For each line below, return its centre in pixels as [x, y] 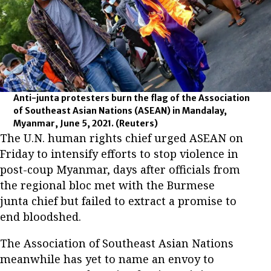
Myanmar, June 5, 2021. [65, 123]
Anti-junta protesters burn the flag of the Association [132, 98]
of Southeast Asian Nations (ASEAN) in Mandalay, [120, 110]
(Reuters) [137, 123]
